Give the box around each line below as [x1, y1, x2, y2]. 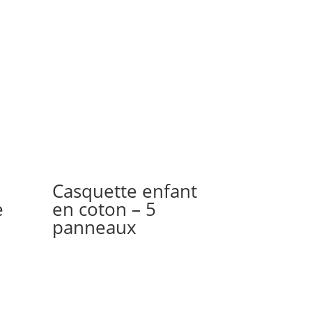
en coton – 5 [52, 196, 157, 221]
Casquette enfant [52, 178, 198, 203]
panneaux [52, 214, 137, 240]
